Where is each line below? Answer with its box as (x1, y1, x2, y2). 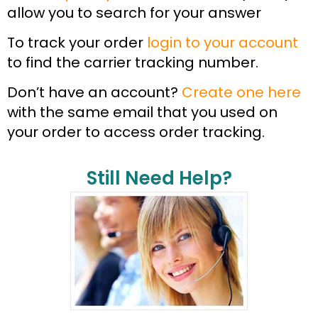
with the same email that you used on (7, 102, 278, 123)
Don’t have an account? (7, 82, 182, 103)
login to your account (147, 33, 298, 53)
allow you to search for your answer (7, 2, 261, 23)
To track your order (7, 33, 147, 53)
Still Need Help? (86, 165, 232, 191)
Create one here (182, 82, 301, 103)
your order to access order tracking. (7, 122, 265, 143)
